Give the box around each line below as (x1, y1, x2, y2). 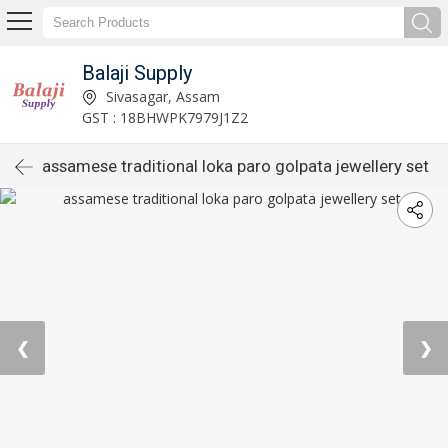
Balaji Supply (81, 60, 192, 85)
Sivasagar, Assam (101, 86, 220, 106)
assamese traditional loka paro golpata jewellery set (42, 156, 429, 176)
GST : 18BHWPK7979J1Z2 (81, 107, 248, 127)
